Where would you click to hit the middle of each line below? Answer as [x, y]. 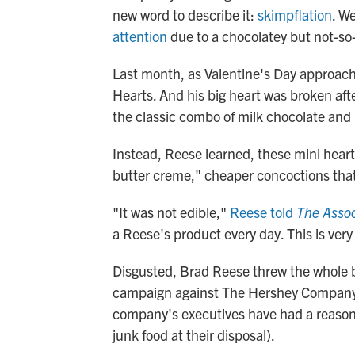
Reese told [263, 212]
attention [140, 36]
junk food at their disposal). [194, 335]
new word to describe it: [185, 15]
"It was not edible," [171, 212]
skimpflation [295, 15]
